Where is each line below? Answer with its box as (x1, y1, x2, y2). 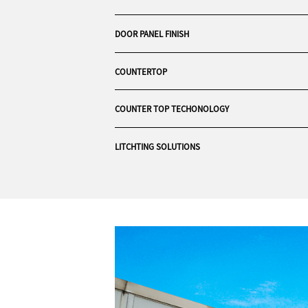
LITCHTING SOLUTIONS (114, 140, 200, 152)
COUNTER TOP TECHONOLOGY (114, 103, 229, 115)
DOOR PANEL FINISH (114, 28, 189, 40)
